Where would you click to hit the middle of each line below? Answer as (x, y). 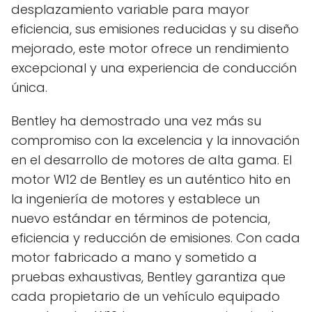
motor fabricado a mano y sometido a (134, 257)
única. (29, 87)
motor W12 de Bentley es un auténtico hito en (151, 179)
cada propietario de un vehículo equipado (146, 296)
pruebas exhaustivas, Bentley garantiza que (148, 276)
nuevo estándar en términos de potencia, (141, 218)
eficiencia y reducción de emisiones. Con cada (156, 237)
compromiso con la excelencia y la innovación (155, 140)
